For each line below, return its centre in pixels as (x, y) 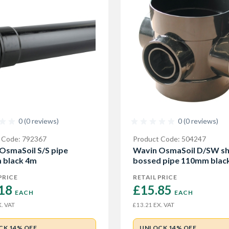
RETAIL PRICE (155, 177)
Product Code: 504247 (169, 139)
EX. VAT (163, 205)
